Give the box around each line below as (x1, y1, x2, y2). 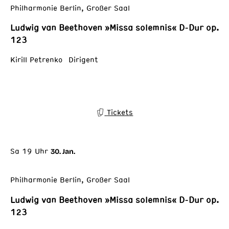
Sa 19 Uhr (10, 146, 48, 156)
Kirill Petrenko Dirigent (10, 54, 98, 65)
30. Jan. (51, 147, 75, 156)
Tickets (107, 107, 133, 118)
